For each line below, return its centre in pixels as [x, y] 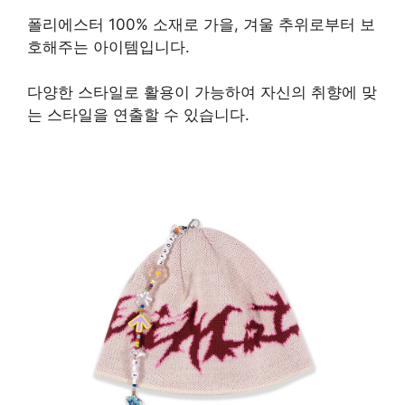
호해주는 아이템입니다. [108, 47]
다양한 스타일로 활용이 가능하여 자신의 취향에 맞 [202, 93]
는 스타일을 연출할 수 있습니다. [138, 115]
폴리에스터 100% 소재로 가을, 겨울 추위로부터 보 [201, 24]
